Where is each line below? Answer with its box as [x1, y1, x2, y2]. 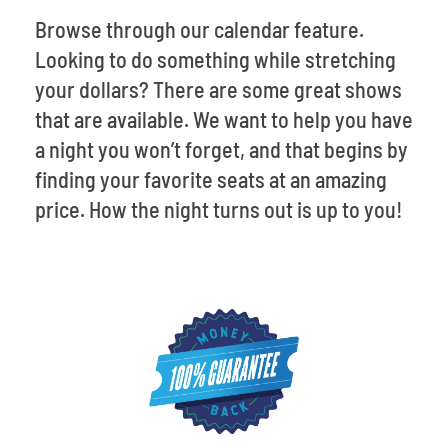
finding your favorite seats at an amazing [35, 165, 387, 192]
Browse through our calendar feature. [35, 15, 364, 42]
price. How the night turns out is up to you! [35, 195, 410, 222]
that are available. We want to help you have [35, 105, 413, 132]
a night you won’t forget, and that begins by [35, 135, 408, 162]
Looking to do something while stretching [35, 45, 396, 72]
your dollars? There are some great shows [35, 75, 402, 102]
